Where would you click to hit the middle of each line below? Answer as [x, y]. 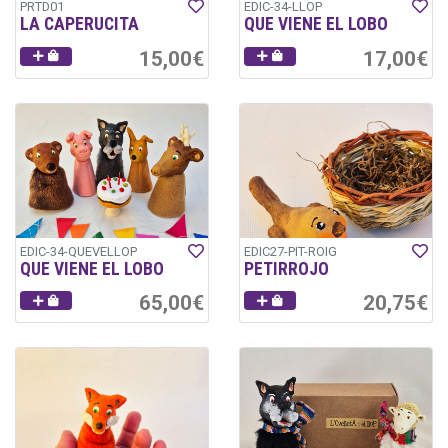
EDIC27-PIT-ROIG [290, 252]
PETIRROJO [286, 269]
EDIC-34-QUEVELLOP [78, 252]
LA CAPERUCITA [79, 24]
